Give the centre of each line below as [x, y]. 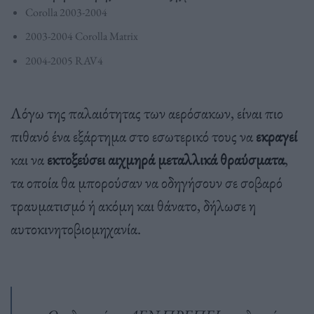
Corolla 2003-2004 [66, 12]
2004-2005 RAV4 [64, 60]
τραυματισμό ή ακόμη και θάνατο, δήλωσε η [133, 205]
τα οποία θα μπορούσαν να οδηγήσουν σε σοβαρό [146, 182]
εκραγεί [277, 136]
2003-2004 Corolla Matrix [81, 36]
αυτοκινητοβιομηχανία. [76, 228]
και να [27, 159]
